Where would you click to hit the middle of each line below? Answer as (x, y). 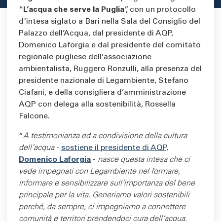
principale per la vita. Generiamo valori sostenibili (104, 195)
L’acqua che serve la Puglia (74, 10)
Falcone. (35, 117)
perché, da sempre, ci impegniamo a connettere (102, 207)
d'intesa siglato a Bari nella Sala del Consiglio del (110, 22)
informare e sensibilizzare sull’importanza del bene (107, 184)
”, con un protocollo (160, 10)
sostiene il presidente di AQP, (115, 148)
